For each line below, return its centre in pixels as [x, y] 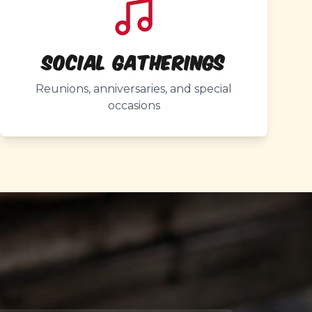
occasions [134, 106]
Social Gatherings [134, 61]
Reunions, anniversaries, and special [134, 89]
